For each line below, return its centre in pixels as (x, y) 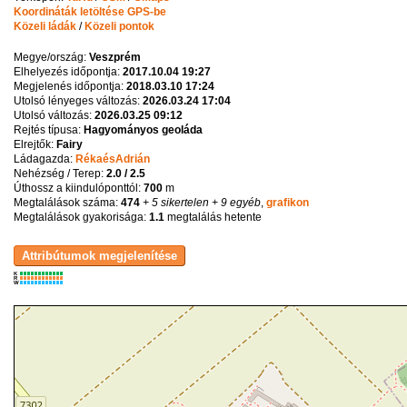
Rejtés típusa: (48, 129)
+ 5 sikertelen (174, 202)
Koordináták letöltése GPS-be (89, 11)
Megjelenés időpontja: (69, 86)
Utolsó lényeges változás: (78, 100)
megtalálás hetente (213, 217)
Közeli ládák (45, 26)
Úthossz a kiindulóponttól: (78, 188)
